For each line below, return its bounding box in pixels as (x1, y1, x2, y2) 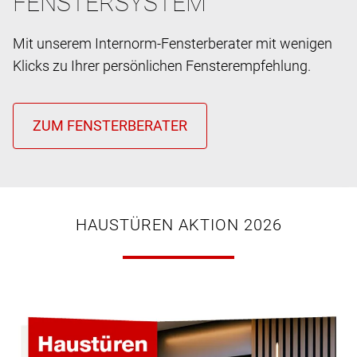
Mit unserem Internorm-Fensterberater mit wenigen (13, 34, 332, 52)
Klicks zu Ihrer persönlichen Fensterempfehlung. (13, 57, 311, 74)
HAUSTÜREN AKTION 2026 (75, 214, 282, 234)
